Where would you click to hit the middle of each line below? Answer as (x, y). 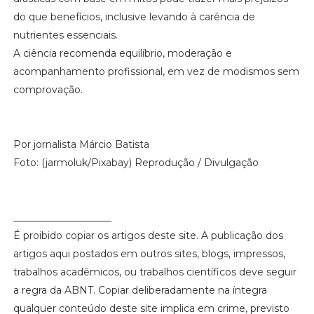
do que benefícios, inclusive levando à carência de (134, 17)
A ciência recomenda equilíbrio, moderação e (122, 54)
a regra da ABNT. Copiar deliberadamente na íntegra (140, 291)
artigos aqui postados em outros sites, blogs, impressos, (149, 254)
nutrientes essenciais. (67, 35)
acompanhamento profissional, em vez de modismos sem (156, 72)
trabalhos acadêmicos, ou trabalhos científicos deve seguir (155, 272)
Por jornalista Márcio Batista (81, 145)
